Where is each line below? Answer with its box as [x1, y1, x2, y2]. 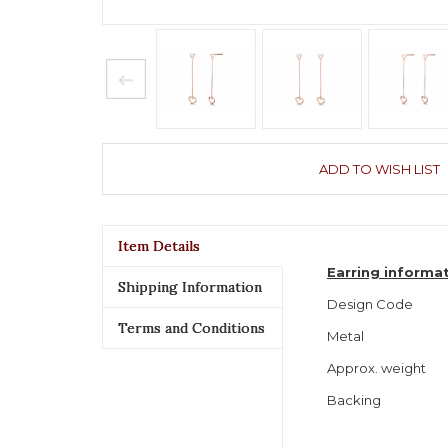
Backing [327, 392, 381, 408]
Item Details [118, 237, 200, 255]
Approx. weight [327, 360, 432, 376]
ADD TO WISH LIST [319, 161, 440, 177]
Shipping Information [118, 278, 262, 296]
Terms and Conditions [118, 319, 265, 337]
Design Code [327, 296, 413, 312]
